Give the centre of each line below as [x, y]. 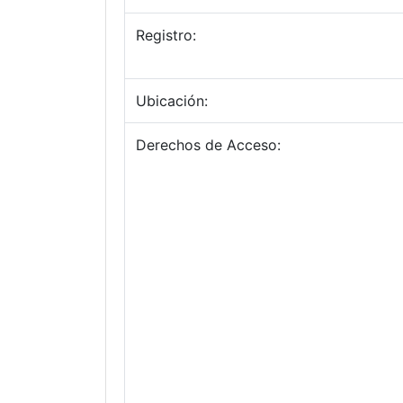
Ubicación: [172, 101]
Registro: [166, 35]
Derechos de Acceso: [208, 145]
